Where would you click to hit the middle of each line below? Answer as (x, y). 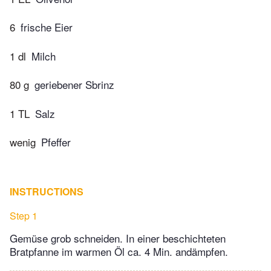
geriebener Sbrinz (74, 85)
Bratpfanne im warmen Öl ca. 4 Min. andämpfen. (119, 252)
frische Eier (47, 27)
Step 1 (24, 216)
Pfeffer (56, 142)
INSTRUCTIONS (47, 192)
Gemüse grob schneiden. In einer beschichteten (118, 238)
